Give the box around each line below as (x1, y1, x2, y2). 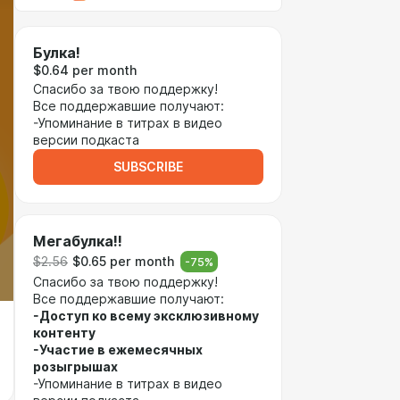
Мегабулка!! (33, 233, 122, 250)
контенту (33, 326, 96, 340)
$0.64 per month (33, 63, 137, 78)
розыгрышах (33, 360, 118, 374)
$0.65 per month (72, 254, 174, 269)
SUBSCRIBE (113, 160, 183, 174)
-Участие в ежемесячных (33, 343, 203, 357)
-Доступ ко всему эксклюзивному (33, 309, 259, 323)
